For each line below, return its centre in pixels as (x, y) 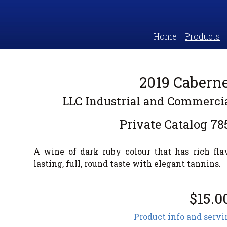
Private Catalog (163, 124)
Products (202, 36)
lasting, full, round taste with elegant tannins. (127, 163)
